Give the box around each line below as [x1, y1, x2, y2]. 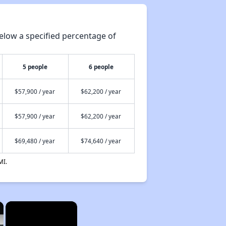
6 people [89, 63, 114, 71]
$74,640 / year [80, 137, 121, 145]
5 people [23, 63, 48, 71]
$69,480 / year [14, 137, 55, 145]
